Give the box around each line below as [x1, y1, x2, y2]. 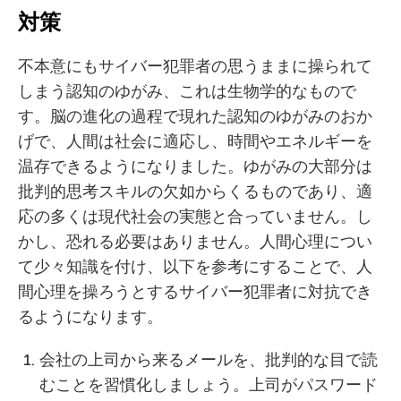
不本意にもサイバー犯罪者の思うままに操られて [18, 55, 372, 76]
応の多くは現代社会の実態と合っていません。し [18, 206, 372, 226]
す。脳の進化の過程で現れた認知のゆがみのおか [18, 106, 372, 126]
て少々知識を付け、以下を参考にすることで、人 [18, 256, 372, 277]
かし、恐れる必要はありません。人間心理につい [18, 231, 372, 252]
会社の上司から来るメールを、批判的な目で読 [39, 349, 378, 370]
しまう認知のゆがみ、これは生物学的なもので [18, 81, 356, 101]
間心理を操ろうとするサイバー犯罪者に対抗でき [18, 281, 372, 302]
